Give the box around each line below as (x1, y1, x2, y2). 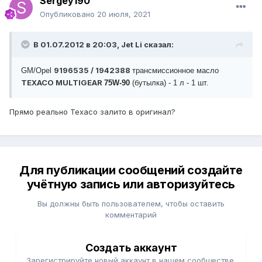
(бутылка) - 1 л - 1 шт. (130, 78, 209, 88)
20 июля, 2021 (97, 9, 150, 19)
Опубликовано (40, 9, 97, 19)
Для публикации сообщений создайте (19, 163, 243, 178)
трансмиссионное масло (132, 66, 219, 75)
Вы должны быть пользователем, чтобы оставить (37, 199, 225, 209)
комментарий (105, 210, 157, 220)
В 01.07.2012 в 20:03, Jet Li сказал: (33, 40, 174, 50)
